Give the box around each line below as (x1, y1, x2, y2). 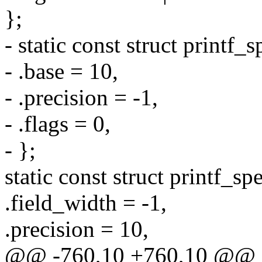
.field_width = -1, (5, 190, 167, 216)
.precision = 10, (5, 216, 149, 242)
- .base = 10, (5, 58, 118, 84)
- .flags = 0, (5, 111, 111, 137)
